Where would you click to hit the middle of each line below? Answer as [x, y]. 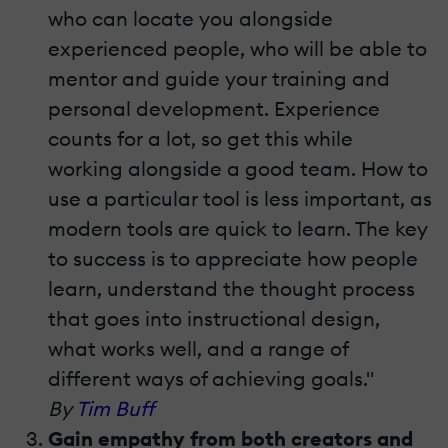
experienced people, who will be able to [237, 49]
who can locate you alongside [190, 19]
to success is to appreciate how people [233, 259]
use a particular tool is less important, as [240, 199]
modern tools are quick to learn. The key [238, 229]
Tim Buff [114, 409]
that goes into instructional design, [214, 319]
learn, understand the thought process [231, 289]
